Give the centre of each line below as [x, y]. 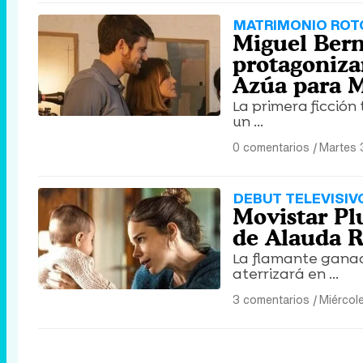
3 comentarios [271, 300]
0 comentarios [271, 147]
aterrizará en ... [286, 274]
